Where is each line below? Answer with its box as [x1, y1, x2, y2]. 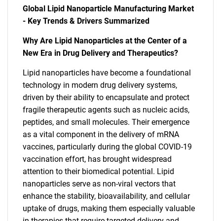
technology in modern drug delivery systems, [23, 80, 177, 90]
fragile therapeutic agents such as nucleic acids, [23, 105, 189, 114]
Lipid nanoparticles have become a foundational [23, 68, 191, 77]
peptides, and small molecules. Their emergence [23, 117, 189, 127]
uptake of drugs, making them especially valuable [23, 204, 195, 213]
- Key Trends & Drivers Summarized [23, 16, 149, 26]
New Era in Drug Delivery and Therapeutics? [23, 48, 178, 58]
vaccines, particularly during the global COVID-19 [23, 142, 192, 151]
